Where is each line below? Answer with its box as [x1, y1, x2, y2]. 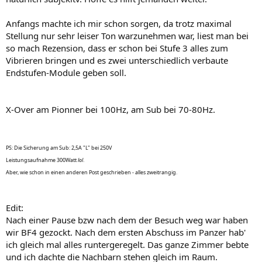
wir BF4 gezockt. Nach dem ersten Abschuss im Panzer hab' [6, 226, 246, 238]
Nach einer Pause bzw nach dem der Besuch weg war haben [6, 213, 248, 226]
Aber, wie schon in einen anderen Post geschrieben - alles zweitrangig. [6, 168, 177, 176]
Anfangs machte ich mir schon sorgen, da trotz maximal [6, 17, 232, 29]
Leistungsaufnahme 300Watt [6, 156, 78, 164]
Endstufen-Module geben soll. [6, 66, 126, 78]
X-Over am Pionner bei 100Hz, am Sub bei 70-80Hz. [6, 103, 215, 115]
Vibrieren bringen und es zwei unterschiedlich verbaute [6, 54, 228, 66]
